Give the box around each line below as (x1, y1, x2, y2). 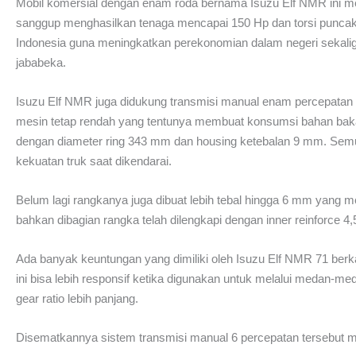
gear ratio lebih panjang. (16, 292, 138, 305)
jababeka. (16, 56, 66, 69)
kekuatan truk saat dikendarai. (16, 154, 172, 168)
